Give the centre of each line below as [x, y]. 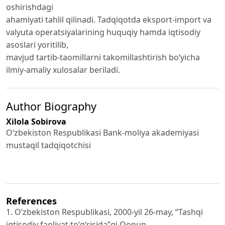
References [31, 201]
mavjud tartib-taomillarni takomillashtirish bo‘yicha [103, 57]
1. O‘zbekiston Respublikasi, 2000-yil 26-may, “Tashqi [104, 212]
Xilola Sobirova [36, 121]
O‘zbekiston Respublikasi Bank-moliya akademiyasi [102, 132]
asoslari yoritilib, [37, 44]
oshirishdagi [30, 7]
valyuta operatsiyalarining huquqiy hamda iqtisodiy [103, 32]
